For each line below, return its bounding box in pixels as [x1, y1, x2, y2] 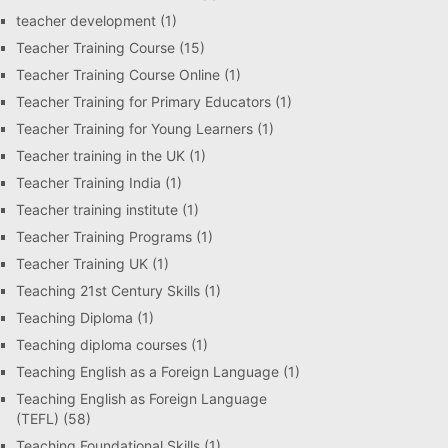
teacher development [16, 12, 156, 29]
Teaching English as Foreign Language [16, 390, 267, 407]
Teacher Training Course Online [16, 66, 220, 83]
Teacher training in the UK [16, 147, 185, 164]
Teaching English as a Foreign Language [16, 363, 279, 380]
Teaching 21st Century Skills [16, 282, 200, 299]
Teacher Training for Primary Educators [16, 93, 271, 110]
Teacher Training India [16, 174, 161, 191]
